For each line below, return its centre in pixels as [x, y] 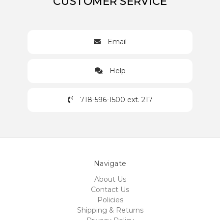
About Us [110, 179]
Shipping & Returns [110, 210]
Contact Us [110, 189]
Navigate [110, 163]
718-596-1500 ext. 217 [116, 99]
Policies [110, 200]
